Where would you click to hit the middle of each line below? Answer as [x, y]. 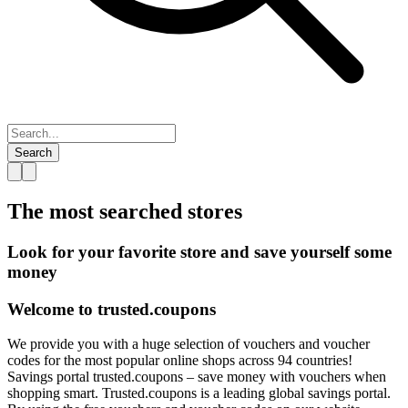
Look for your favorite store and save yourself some [199, 251]
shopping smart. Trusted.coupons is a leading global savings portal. [199, 393]
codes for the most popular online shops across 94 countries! [180, 361]
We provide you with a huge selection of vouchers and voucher [189, 344]
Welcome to [52, 309]
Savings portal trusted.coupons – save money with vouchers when [197, 377]
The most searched [95, 211]
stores [215, 211]
